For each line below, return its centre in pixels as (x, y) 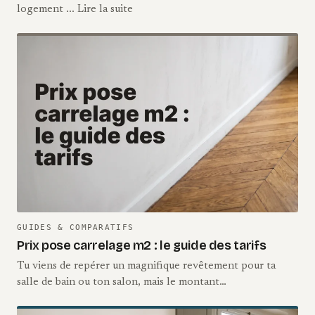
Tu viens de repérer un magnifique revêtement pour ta (146, 266)
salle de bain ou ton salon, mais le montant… (122, 283)
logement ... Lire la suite (75, 9)
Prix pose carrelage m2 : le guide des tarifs (142, 246)
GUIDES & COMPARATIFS (76, 228)
